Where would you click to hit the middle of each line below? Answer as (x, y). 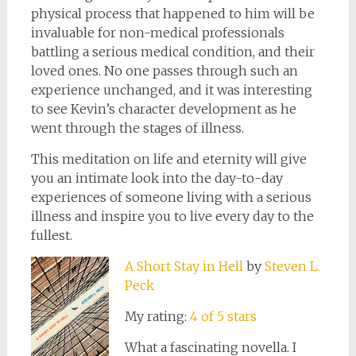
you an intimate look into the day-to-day (157, 178)
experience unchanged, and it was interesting (171, 90)
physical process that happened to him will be (172, 14)
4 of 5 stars (223, 316)
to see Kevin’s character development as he (163, 109)
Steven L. (292, 266)
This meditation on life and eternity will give (168, 159)
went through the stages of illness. (137, 128)
